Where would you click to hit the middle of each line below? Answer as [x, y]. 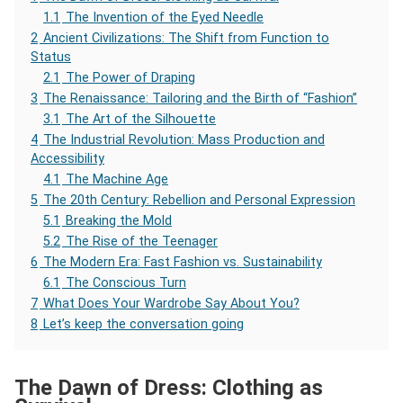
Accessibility [67, 158]
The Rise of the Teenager [142, 241]
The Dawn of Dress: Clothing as [169, 387]
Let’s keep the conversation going [143, 324]
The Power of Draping [130, 77]
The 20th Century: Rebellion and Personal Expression [199, 200]
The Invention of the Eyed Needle [165, 17]
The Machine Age [117, 179]
